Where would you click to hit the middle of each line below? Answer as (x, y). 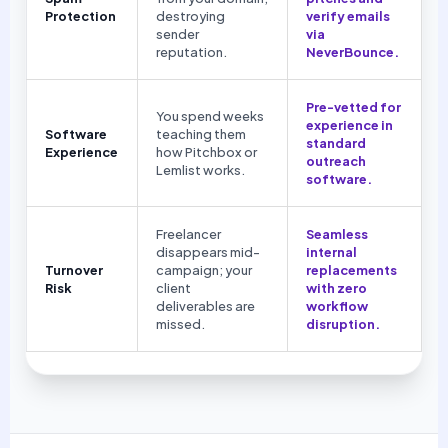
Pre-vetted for (353, 107)
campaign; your (203, 270)
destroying (190, 16)
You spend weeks (209, 116)
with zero (336, 288)
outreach (335, 161)
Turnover (73, 270)
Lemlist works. (200, 170)
